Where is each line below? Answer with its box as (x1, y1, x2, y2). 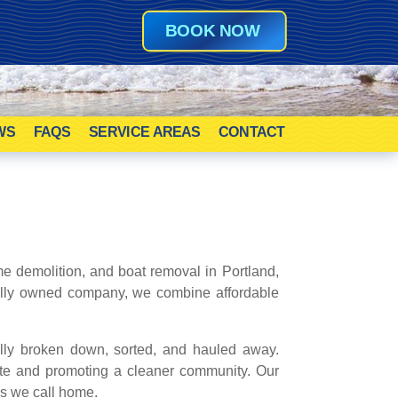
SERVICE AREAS (89, 123, 201, 140)
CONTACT (219, 123, 285, 140)
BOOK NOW (165, 21, 261, 41)
